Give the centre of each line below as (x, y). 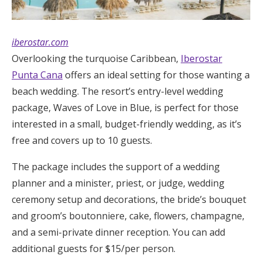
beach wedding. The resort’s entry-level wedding (118, 91)
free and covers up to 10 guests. (82, 140)
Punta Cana (37, 75)
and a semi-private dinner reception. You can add (118, 232)
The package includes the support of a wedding (116, 166)
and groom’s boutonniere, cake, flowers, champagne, (128, 216)
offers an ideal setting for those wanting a (156, 75)
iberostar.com (40, 42)
